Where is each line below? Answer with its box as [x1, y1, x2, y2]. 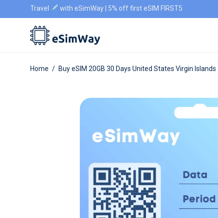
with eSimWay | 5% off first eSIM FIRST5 [58, 4, 182, 12]
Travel [30, 4, 51, 12]
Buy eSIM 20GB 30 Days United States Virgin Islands [58, 65, 216, 73]
